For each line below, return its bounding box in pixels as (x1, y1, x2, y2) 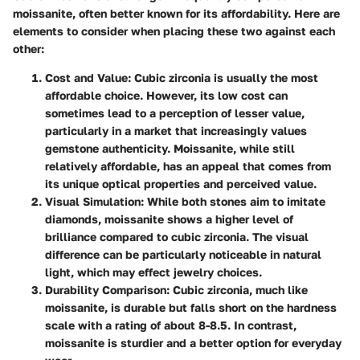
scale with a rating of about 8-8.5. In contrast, (45, 318, 297, 333)
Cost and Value (45, 71, 128, 85)
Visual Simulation (45, 194, 141, 209)
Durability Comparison (45, 283, 166, 297)
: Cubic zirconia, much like (166, 283, 308, 297)
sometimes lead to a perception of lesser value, (45, 106, 305, 121)
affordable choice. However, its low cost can (45, 88, 288, 103)
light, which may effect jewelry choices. (45, 265, 262, 280)
